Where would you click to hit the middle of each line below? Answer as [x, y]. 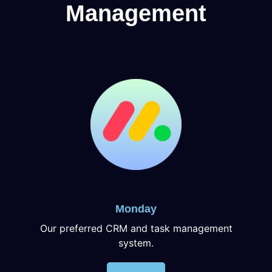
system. [136, 243]
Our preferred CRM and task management [136, 228]
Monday [136, 209]
